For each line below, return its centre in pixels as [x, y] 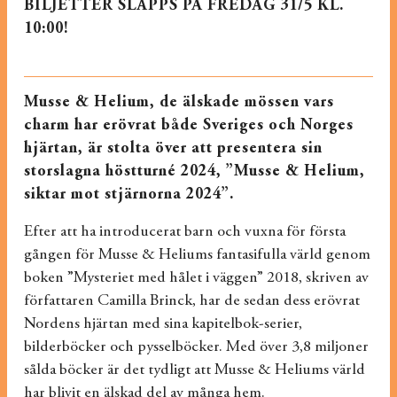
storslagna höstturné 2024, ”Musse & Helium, [194, 172]
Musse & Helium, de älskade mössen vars [179, 103]
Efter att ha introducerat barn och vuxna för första [184, 232]
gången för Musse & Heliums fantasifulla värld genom [197, 255]
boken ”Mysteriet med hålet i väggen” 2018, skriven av [196, 278]
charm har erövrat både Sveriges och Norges [188, 126]
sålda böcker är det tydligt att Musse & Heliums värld [194, 370]
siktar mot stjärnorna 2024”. [128, 195]
